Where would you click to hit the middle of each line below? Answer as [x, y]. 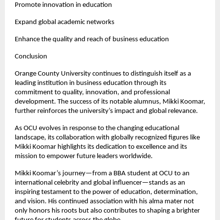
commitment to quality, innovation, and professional [92, 93]
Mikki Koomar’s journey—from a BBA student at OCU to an [102, 174]
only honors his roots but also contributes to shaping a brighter [107, 211]
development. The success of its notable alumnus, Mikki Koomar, [110, 102]
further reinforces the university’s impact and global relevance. [106, 111]
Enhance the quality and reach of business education [92, 40]
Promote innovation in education [63, 5]
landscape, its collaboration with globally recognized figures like [107, 138]
